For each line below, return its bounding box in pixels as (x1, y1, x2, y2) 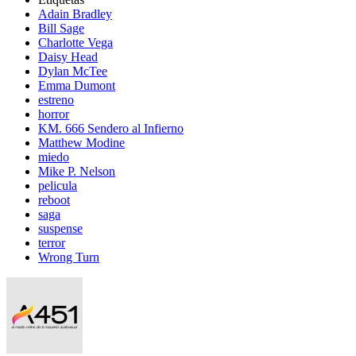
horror (38, 106, 69, 121)
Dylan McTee (38, 64, 107, 78)
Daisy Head (38, 49, 98, 64)
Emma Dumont (38, 78, 115, 92)
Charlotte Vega (38, 35, 113, 49)
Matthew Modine (38, 135, 125, 149)
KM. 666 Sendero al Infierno (38, 121, 184, 135)
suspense (38, 221, 83, 235)
